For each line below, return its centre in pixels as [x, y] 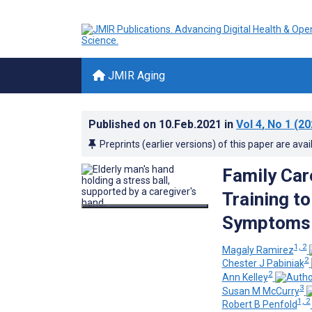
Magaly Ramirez [258, 250]
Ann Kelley [245, 277]
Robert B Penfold [259, 305]
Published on [124, 124]
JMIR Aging [135, 76]
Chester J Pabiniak [263, 264]
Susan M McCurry [260, 291]
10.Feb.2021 [192, 124]
